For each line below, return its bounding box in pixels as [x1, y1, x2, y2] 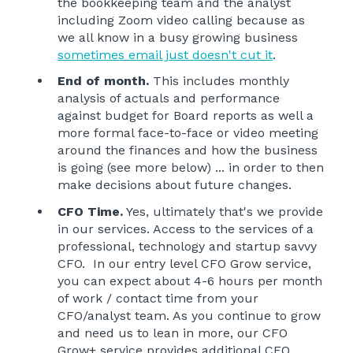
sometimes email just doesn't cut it [58, 47, 273, 63]
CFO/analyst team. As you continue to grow [58, 307, 321, 323]
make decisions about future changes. [58, 177, 292, 193]
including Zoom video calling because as [58, 13, 305, 28]
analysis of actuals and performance [58, 91, 280, 106]
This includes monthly [153, 73, 289, 89]
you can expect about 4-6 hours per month [58, 273, 322, 288]
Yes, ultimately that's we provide [123, 203, 323, 219]
